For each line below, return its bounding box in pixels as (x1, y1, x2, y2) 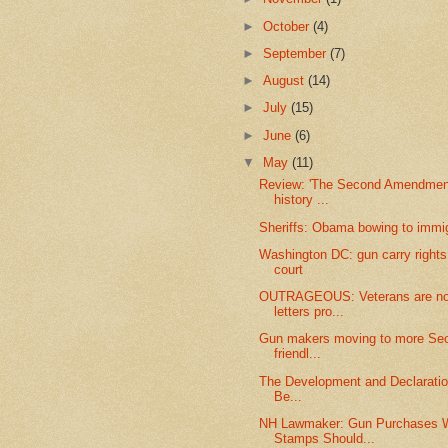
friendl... (274, 346, 322, 362)
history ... (274, 192, 330, 208)
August (263, 73, 309, 89)
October (263, 18, 314, 34)
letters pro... (274, 304, 345, 320)
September (263, 45, 331, 61)
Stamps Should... (274, 430, 376, 446)
